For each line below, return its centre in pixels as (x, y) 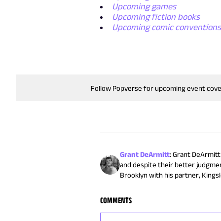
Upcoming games (144, 7)
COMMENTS (116, 201)
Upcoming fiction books (156, 17)
